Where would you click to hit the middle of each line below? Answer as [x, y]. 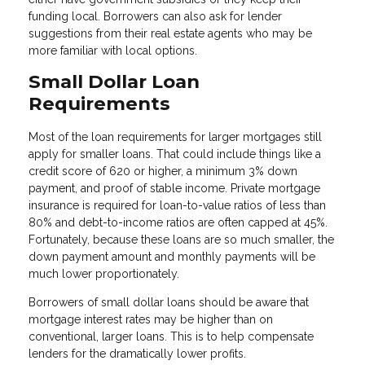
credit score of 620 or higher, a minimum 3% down [163, 172]
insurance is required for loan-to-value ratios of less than [177, 206]
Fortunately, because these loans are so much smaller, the [181, 240]
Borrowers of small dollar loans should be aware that [169, 303]
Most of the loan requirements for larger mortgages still [175, 137]
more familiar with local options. [113, 51]
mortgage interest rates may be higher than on [151, 320]
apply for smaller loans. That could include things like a [175, 154]
